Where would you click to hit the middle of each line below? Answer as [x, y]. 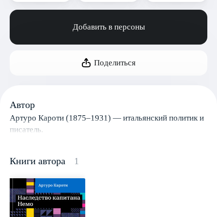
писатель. [26, 130]
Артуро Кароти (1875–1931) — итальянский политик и [107, 118]
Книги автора [40, 161]
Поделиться [115, 63]
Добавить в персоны [108, 27]
